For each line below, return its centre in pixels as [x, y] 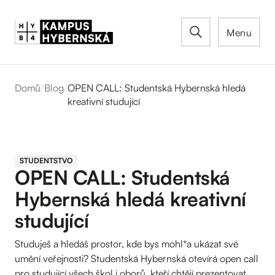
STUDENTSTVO [46, 161]
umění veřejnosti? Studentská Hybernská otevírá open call [137, 258]
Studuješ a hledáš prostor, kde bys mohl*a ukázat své [126, 244]
